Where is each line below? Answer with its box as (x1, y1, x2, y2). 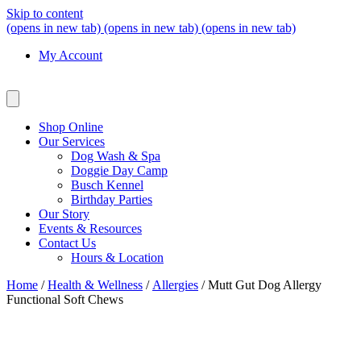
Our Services (39, 135, 105, 148)
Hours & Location (71, 251, 164, 264)
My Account (39, 48, 102, 62)
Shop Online (39, 120, 103, 134)
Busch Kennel (71, 178, 143, 192)
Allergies (152, 278, 198, 292)
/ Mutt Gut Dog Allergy (198, 278, 322, 292)
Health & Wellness (48, 278, 143, 292)
